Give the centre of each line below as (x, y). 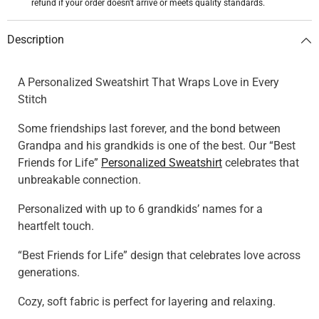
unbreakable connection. (79, 180)
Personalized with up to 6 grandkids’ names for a (140, 209)
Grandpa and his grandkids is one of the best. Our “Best (157, 146)
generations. (49, 273)
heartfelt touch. (56, 226)
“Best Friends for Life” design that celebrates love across (159, 256)
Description (36, 40)
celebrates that (261, 163)
